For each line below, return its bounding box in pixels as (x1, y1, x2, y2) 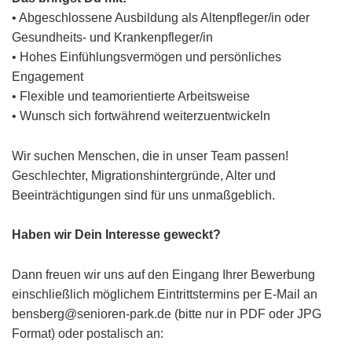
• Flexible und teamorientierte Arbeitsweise (12, 89, 250, 103)
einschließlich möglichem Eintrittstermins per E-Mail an (12, 287, 317, 301)
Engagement (12, 69, 83, 83)
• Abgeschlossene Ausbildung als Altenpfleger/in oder (12, 10, 310, 24)
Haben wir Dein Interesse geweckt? (12, 228, 221, 242)
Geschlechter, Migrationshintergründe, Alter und (12, 168, 276, 182)
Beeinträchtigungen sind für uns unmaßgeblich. (12, 188, 275, 202)
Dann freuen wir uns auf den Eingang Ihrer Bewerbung (12, 267, 315, 281)
